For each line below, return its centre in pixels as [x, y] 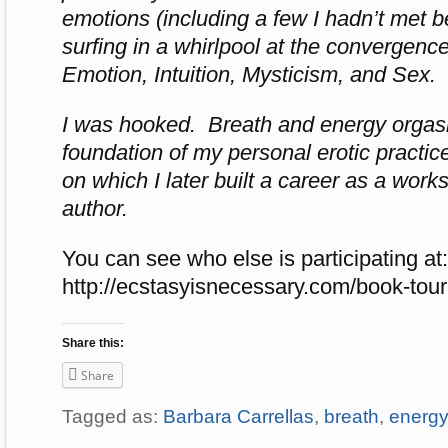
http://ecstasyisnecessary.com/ [209, 286]
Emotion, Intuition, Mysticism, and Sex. [249, 74]
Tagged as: [112, 416]
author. [98, 208]
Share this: [93, 342]
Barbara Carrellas [238, 416]
